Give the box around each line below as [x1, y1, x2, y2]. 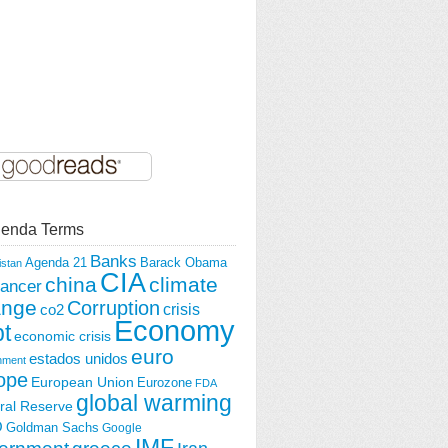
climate [149, 272, 218, 297]
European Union [31, 373, 134, 390]
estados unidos [29, 349, 128, 367]
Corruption [67, 296, 160, 319]
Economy [114, 313, 235, 347]
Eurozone [137, 375, 192, 390]
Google [102, 420, 142, 434]
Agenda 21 [25, 255, 87, 270]
